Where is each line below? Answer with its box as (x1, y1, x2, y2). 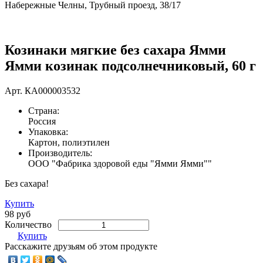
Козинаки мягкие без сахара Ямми (5, 42, 226, 58)
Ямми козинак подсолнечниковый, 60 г (5, 58, 256, 73)
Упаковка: (28, 126, 68, 137)
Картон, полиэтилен (28, 137, 110, 147)
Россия (28, 116, 56, 126)
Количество (5, 219, 54, 230)
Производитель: (28, 147, 92, 158)
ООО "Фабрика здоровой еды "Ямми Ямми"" (28, 158, 212, 168)
